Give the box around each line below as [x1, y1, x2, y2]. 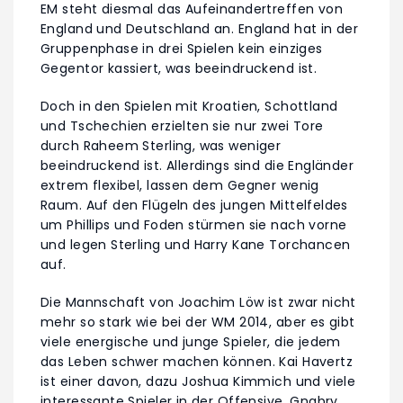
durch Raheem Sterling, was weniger [40, 136, 282, 155]
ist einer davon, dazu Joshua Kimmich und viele [40, 372, 356, 390]
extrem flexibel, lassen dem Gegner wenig [40, 175, 319, 194]
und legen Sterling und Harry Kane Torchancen [40, 235, 351, 254]
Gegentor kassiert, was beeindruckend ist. [40, 58, 318, 77]
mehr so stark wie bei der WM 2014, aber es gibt [40, 312, 355, 331]
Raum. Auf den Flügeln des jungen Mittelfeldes [40, 195, 348, 214]
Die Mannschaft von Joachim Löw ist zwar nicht [40, 292, 356, 311]
